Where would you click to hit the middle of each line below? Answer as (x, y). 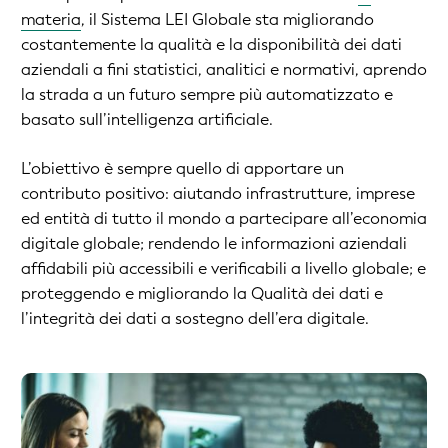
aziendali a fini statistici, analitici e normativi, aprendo (224, 70)
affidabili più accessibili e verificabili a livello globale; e (223, 269)
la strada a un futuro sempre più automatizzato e (207, 95)
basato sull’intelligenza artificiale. (147, 120)
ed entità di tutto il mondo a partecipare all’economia (224, 219)
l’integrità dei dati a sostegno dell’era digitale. (195, 319)
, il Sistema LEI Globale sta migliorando (227, 20)
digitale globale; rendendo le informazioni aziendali (214, 244)
